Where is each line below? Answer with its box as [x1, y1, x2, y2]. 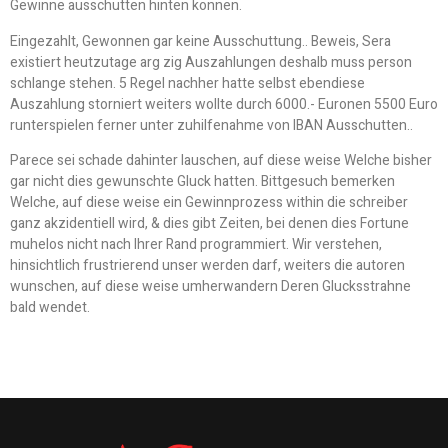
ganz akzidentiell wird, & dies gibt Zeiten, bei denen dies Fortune [10, 212, 409, 234]
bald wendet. [10, 296, 90, 318]
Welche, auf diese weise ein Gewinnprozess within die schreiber [10, 191, 408, 213]
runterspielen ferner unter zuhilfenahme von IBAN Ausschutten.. [10, 114, 413, 136]
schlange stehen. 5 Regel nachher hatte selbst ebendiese [10, 72, 365, 94]
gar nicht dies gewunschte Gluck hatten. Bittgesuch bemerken [10, 170, 395, 192]
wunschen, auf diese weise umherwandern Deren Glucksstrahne [10, 275, 411, 297]
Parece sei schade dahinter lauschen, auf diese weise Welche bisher [10, 149, 432, 171]
